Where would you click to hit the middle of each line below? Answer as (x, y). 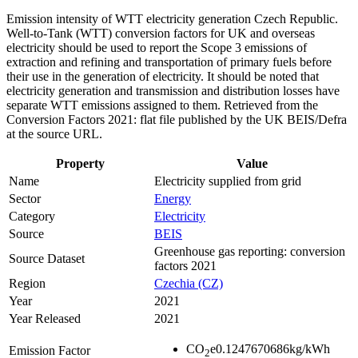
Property (80, 164)
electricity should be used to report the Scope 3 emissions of (157, 48)
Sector (25, 199)
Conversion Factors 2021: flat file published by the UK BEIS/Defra (177, 120)
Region (27, 284)
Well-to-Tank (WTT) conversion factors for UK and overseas (161, 34)
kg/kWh (310, 349)
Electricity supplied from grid (228, 181)
